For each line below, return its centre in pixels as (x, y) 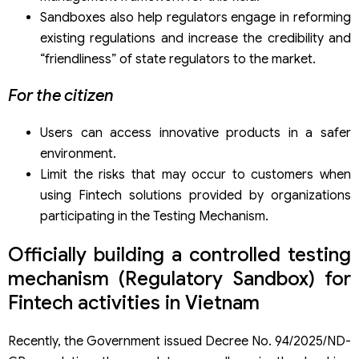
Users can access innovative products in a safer (196, 133)
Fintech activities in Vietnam (134, 303)
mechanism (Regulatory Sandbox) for (179, 279)
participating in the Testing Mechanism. (154, 217)
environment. (78, 154)
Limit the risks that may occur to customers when (196, 175)
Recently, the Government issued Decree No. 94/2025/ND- (179, 342)
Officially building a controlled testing (179, 255)
